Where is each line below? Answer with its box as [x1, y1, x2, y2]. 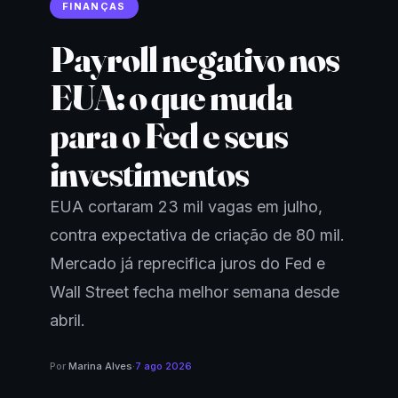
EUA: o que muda [50, 75, 292, 119]
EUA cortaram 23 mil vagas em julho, [50, 196, 322, 216]
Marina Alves [68, 359, 132, 372]
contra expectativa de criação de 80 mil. [50, 225, 345, 244]
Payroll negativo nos [50, 36, 339, 81]
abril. [50, 310, 85, 330]
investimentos [50, 151, 249, 195]
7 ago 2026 [135, 359, 192, 372]
